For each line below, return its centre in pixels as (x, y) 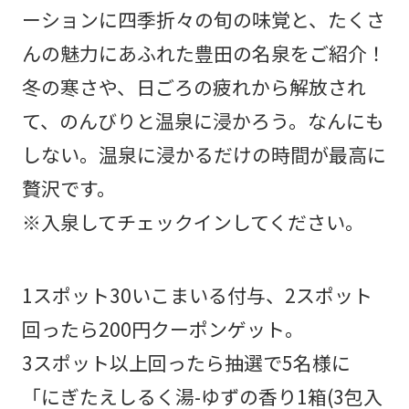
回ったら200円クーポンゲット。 (163, 328)
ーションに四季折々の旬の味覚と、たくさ (203, 19)
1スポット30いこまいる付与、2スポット (197, 294)
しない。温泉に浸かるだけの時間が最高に (204, 154)
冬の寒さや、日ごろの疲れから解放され (194, 86)
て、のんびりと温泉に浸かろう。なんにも (203, 120)
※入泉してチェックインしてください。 (193, 221)
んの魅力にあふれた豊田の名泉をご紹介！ (204, 52)
